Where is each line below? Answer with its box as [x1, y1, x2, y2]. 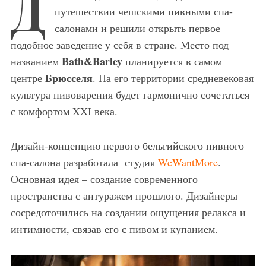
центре [10, 70, 45, 85]
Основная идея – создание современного [10, 171, 198, 186]
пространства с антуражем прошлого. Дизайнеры [10, 188, 237, 202]
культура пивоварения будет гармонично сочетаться [10, 87, 249, 102]
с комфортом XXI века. [10, 103, 118, 118]
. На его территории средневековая [92, 70, 254, 85]
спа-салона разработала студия [10, 154, 158, 169]
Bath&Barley [61, 53, 122, 69]
